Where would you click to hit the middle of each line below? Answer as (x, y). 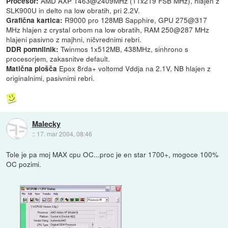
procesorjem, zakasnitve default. (58, 58)
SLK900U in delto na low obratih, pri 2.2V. (73, 10)
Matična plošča (32, 68)
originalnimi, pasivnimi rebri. (51, 78)
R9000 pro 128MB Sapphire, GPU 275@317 (135, 20)
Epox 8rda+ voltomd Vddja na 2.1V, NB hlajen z (134, 68)
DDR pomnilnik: (33, 49)
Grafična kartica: (35, 20)
